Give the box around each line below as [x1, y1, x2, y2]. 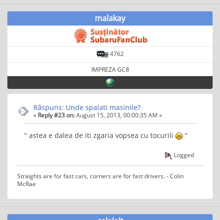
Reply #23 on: [38, 110, 75, 119]
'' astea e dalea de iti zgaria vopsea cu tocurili [24, 130, 175, 140]
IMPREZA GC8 [91, 65, 129, 73]
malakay [95, 12, 125, 24]
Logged [172, 151, 194, 159]
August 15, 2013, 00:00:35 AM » [75, 110, 162, 119]
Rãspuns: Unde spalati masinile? [33, 102, 140, 112]
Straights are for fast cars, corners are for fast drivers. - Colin [17, 171, 184, 180]
